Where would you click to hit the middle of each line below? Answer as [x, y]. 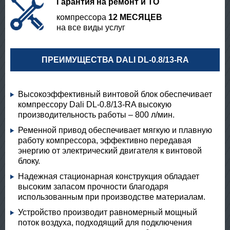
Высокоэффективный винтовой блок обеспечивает [115, 94]
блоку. [29, 161]
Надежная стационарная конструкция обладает [109, 176]
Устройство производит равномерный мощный [108, 212]
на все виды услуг [91, 27]
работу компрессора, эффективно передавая [105, 140]
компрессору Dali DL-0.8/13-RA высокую [95, 104]
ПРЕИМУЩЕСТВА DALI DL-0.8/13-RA [115, 60]
